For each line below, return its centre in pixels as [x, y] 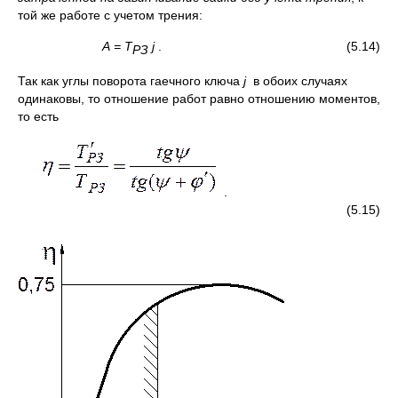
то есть [38, 116]
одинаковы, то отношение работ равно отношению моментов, [199, 98]
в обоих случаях [300, 80]
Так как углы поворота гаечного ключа [131, 80]
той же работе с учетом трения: [110, 15]
